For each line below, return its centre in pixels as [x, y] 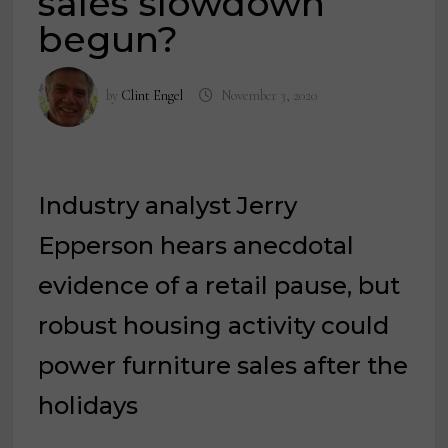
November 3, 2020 [268, 96]
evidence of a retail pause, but [219, 286]
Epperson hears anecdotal [196, 246]
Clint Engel [152, 96]
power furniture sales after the [223, 366]
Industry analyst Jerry [168, 206]
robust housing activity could [214, 326]
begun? [108, 39]
